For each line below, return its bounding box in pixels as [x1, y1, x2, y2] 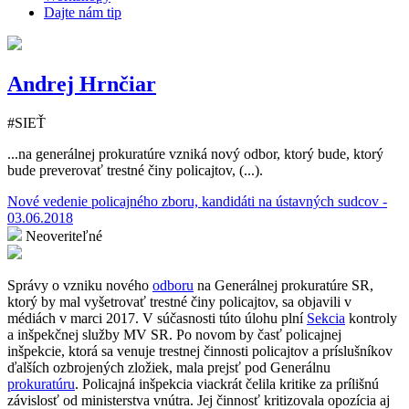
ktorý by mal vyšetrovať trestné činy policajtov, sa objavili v [7, 293, 351, 309]
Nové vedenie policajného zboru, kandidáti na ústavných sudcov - [7, 193, 387, 209]
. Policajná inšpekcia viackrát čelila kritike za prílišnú [75, 375, 379, 392]
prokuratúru [7, 375, 75, 392]
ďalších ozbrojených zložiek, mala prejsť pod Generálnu [7, 359, 330, 375]
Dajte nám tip [44, 5, 121, 20]
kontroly [345, 309, 397, 326]
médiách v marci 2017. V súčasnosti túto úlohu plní [7, 309, 307, 326]
